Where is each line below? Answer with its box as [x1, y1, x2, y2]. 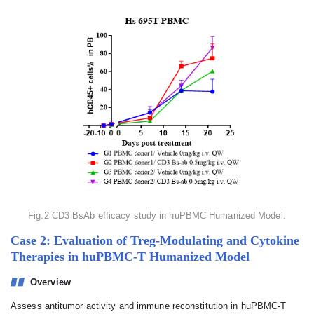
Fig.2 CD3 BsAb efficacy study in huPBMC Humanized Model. [28, 210, 286, 221]
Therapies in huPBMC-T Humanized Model [11, 250, 250, 264]
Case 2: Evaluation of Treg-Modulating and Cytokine [11, 233, 299, 247]
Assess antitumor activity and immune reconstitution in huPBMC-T [11, 301, 287, 311]
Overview [30, 277, 71, 287]
